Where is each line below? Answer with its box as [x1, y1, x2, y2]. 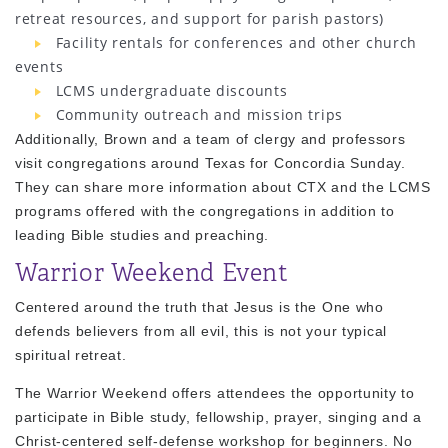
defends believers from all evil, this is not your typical [15, 322, 387, 339]
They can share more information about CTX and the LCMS [15, 178, 431, 195]
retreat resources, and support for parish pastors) [15, 8, 385, 28]
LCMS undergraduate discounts [55, 80, 288, 100]
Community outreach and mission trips [55, 104, 343, 124]
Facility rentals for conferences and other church [55, 32, 418, 52]
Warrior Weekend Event [15, 257, 289, 288]
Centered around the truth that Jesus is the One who [15, 298, 384, 315]
